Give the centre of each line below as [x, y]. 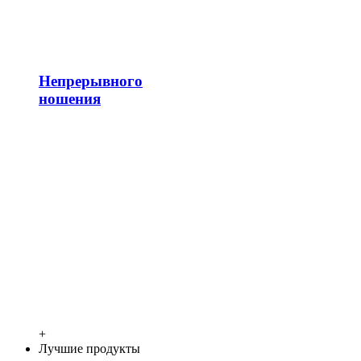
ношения [70, 98]
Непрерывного [91, 81]
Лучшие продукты [89, 349]
